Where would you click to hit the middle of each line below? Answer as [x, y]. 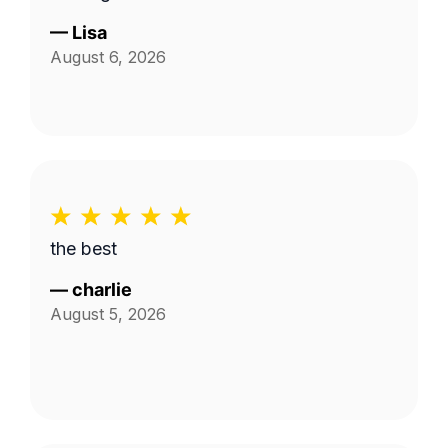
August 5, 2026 [108, 314]
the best [83, 248]
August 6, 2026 [108, 57]
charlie [102, 289]
